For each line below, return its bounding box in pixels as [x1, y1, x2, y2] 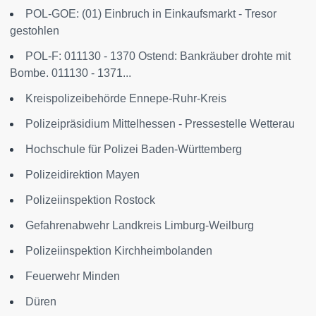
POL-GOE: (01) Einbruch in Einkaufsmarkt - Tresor [25, 8, 276, 20]
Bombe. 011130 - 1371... [10, 67, 131, 79]
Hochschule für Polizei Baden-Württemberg [25, 143, 242, 155]
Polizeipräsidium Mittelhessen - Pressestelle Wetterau [25, 118, 295, 130]
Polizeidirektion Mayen [25, 169, 140, 181]
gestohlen [10, 25, 59, 37]
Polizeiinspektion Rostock [25, 194, 155, 206]
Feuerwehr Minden [25, 270, 120, 282]
